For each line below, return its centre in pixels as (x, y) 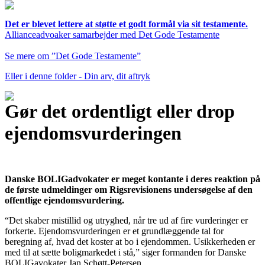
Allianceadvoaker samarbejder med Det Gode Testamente (112, 35)
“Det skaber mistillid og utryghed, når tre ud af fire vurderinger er (126, 221)
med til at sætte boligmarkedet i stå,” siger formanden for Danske (125, 253)
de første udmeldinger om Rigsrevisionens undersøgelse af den (129, 190)
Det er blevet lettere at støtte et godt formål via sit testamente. (126, 24)
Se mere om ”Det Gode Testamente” (73, 56)
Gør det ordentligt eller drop (120, 112)
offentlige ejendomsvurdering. (64, 201)
